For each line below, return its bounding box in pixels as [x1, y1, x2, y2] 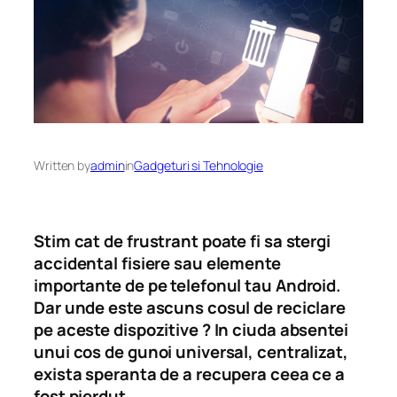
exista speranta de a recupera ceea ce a [34, 362, 346, 386]
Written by [34, 157, 90, 175]
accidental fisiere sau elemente [34, 252, 281, 276]
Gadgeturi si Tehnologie [134, 157, 264, 175]
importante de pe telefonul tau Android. [34, 274, 342, 298]
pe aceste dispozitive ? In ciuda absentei [34, 318, 348, 342]
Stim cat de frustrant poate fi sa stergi [34, 230, 331, 253]
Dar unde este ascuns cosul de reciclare [34, 296, 346, 320]
